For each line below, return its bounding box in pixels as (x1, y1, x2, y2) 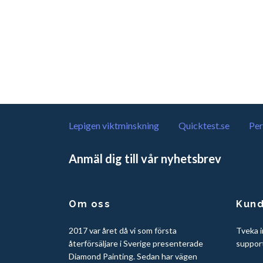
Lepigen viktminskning (69, 120, 159, 131)
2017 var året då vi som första (69, 225, 177, 235)
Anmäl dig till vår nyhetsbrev (69, 151, 221, 166)
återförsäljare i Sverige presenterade (69, 238, 203, 248)
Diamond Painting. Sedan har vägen (69, 251, 197, 261)
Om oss (69, 198, 111, 210)
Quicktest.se (178, 120, 230, 131)
